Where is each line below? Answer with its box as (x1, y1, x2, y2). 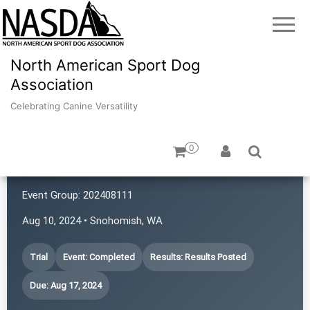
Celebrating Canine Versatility (10, 100, 138, 111)
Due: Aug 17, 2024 (30, 280, 102, 291)
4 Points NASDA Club (22, 158, 191, 179)
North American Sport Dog (10, 55, 200, 74)
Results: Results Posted (150, 251, 246, 262)
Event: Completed (63, 251, 135, 262)
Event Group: (22, 188, 80, 201)
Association (10, 75, 93, 93)
